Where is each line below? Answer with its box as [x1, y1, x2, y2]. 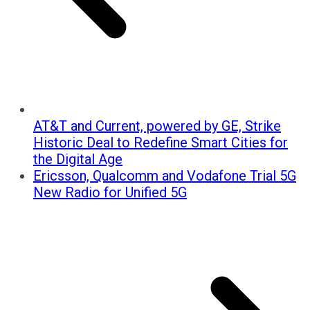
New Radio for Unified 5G [33, 184, 187, 201]
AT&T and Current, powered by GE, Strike [33, 118, 281, 135]
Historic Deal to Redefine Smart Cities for [33, 134, 288, 152]
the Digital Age [33, 151, 122, 168]
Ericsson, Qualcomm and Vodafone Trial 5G [33, 167, 296, 185]
